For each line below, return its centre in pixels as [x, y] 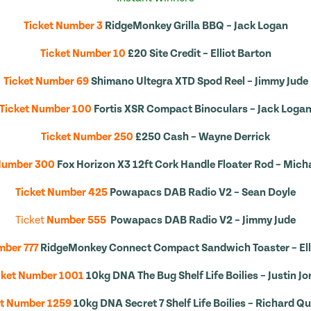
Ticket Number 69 [46, 81]
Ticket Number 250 [87, 137]
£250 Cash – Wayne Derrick [203, 137]
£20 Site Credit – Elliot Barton [199, 53]
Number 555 [75, 220]
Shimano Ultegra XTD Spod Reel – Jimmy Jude [199, 81]
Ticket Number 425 [61, 192]
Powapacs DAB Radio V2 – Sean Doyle [203, 192]
